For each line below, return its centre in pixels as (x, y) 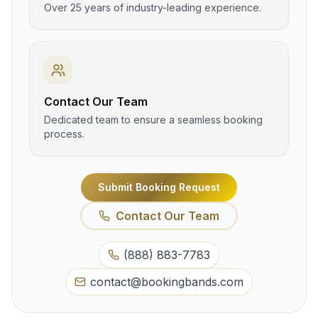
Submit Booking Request (159, 187)
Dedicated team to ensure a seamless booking (153, 119)
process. (64, 133)
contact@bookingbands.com (167, 281)
